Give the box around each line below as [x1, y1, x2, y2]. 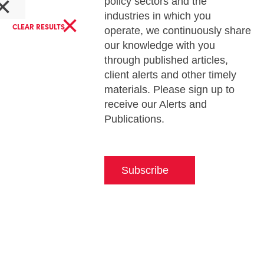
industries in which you [104, 10, 211, 22]
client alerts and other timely [104, 69, 236, 81]
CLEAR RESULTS [12, 22, 67, 31]
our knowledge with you [104, 39, 215, 51]
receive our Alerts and [104, 98, 207, 110]
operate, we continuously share [104, 25, 251, 37]
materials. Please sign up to [104, 84, 235, 95]
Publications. [104, 113, 164, 125]
